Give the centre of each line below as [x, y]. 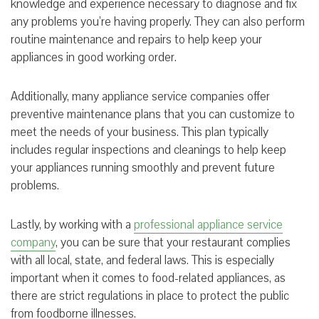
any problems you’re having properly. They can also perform [158, 21]
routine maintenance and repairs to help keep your [136, 39]
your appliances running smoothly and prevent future [143, 167]
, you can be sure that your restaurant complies [173, 242]
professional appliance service [208, 224]
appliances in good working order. [95, 57]
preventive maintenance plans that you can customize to [153, 114]
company [33, 242]
